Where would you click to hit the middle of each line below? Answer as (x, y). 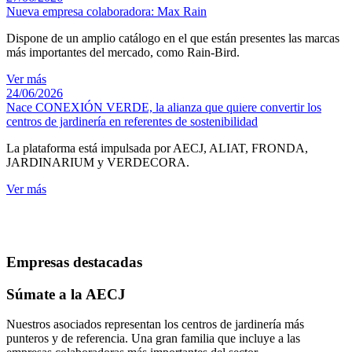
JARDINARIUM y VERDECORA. (98, 163)
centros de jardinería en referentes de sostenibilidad (132, 122)
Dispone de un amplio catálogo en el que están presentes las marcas (173, 38)
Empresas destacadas (74, 262)
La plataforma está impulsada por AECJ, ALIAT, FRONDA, (157, 148)
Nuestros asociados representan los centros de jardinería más (155, 324)
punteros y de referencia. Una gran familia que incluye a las (153, 339)
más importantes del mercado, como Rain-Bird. (123, 53)
